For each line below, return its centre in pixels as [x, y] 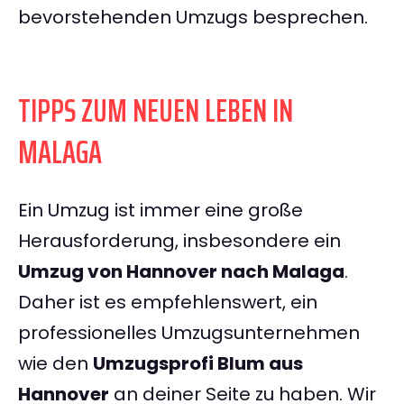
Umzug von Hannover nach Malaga [181, 272]
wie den [55, 364]
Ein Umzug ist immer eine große [161, 211]
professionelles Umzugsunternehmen [189, 333]
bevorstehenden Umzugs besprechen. [193, 18]
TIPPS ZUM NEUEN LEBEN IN [156, 111]
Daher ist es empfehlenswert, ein [168, 303]
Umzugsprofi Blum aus [198, 364]
